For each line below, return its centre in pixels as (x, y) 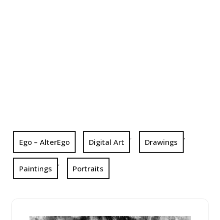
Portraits (88, 168)
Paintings (36, 168)
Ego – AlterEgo (44, 142)
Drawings (161, 142)
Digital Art (107, 142)
